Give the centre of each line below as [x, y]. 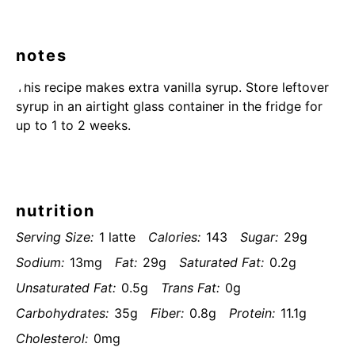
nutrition [55, 211]
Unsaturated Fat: [66, 288]
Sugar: [259, 237]
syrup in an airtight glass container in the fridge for [169, 106]
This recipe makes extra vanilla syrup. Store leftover [172, 87]
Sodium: [40, 262]
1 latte [117, 237]
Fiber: [167, 313]
